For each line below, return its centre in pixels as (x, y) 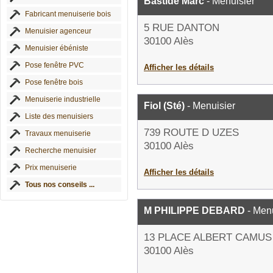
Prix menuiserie (51, 168)
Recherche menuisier (61, 151)
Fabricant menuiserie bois (68, 14)
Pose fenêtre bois (54, 82)
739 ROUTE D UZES (191, 133)
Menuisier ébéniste (57, 48)
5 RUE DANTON (182, 28)
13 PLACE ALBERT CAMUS (208, 237)
